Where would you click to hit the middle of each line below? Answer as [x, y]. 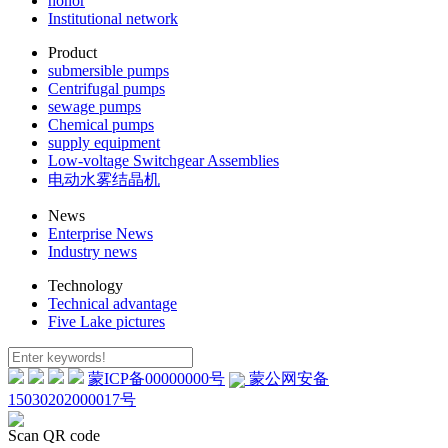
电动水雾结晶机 [104, 179]
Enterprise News [100, 233]
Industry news [92, 251]
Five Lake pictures [106, 321]
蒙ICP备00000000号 [156, 378]
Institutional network [113, 18]
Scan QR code [54, 435]
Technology [85, 285]
